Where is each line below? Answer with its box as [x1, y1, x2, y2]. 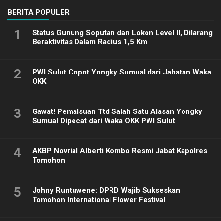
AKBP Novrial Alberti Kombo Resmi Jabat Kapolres [32, 147, 207, 156]
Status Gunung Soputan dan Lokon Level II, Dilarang [32, 28, 213, 37]
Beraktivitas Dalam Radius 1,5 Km [32, 37, 147, 47]
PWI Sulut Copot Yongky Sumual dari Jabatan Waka [32, 68, 211, 77]
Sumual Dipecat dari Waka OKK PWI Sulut [32, 116, 175, 126]
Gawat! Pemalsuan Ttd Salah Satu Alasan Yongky [32, 107, 202, 116]
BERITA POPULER [7, 8, 70, 17]
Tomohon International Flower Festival [32, 195, 165, 205]
